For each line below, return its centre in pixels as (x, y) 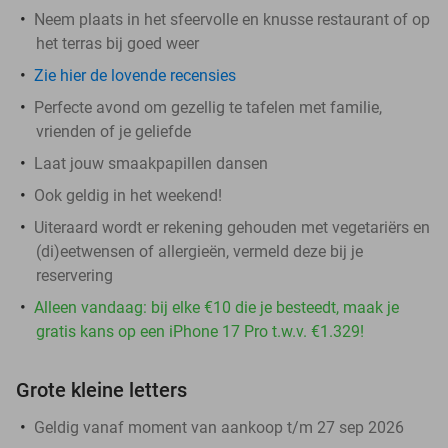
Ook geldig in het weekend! (128, 195)
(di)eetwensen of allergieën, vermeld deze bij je (199, 251)
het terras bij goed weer (117, 43)
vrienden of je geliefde (113, 131)
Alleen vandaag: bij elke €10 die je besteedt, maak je (216, 307)
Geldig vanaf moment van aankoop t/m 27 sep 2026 (219, 427)
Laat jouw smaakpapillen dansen (151, 163)
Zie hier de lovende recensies (135, 75)
